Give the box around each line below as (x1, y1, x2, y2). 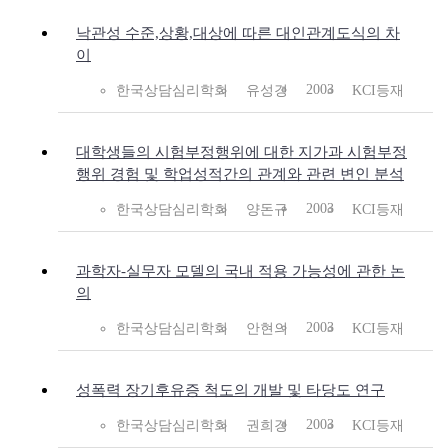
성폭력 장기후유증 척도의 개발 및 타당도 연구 (76, 382, 385, 399)
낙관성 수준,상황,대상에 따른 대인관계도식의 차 (76, 25, 400, 42)
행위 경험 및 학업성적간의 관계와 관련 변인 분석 (76, 166, 404, 183)
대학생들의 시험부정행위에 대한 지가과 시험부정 (76, 144, 407, 161)
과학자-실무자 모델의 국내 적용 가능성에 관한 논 (76, 263, 405, 280)
